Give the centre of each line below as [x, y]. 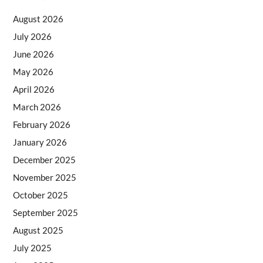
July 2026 [32, 36]
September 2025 [45, 212]
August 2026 [38, 18]
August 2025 [38, 230]
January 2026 [40, 142]
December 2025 [44, 159]
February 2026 [41, 124]
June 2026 [33, 54]
